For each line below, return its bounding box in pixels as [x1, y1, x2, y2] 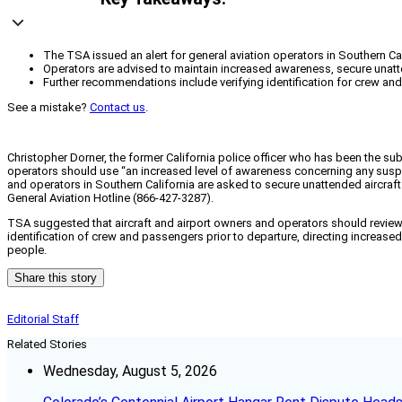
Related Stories [7, 337, 87, 352]
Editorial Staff [7, 312, 79, 327]
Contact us [90, 100, 145, 115]
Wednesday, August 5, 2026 [43, 363, 217, 380]
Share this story [14, 271, 97, 285]
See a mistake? [7, 100, 90, 115]
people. [7, 243, 47, 258]
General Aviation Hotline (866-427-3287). [7, 191, 214, 205]
